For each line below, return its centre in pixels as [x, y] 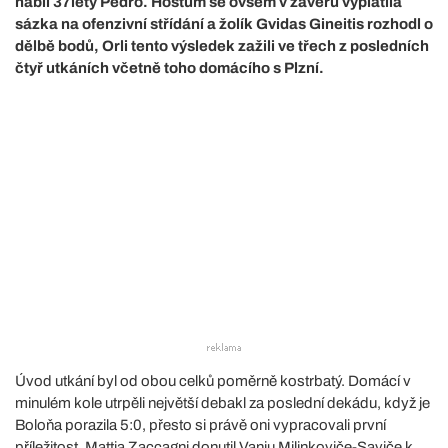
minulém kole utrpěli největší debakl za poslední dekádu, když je [222, 402]
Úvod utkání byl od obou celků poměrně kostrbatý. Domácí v [213, 380]
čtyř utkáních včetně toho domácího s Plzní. [169, 67]
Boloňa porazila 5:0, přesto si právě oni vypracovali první [200, 424]
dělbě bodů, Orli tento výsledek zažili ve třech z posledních [222, 45]
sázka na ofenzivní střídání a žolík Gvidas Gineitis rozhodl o [224, 23]
